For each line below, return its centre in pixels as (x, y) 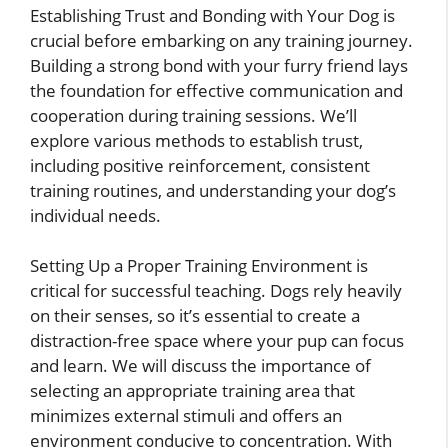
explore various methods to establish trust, (196, 140)
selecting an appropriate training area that (192, 391)
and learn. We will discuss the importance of (200, 366)
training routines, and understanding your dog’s (213, 190)
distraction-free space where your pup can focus (217, 341)
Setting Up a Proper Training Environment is (199, 266)
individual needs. (95, 215)
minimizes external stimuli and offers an (186, 416)
